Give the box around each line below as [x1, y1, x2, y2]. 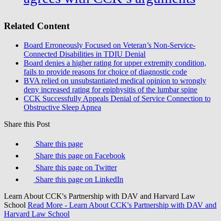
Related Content [4, 21, 70, 32]
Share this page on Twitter [36, 163, 117, 172]
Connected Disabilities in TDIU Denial [24, 50, 146, 58]
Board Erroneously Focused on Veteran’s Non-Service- [24, 41, 195, 49]
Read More [28, 201, 63, 209]
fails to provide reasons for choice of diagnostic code [24, 68, 187, 76]
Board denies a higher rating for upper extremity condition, [24, 59, 206, 67]
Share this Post [4, 120, 50, 128]
